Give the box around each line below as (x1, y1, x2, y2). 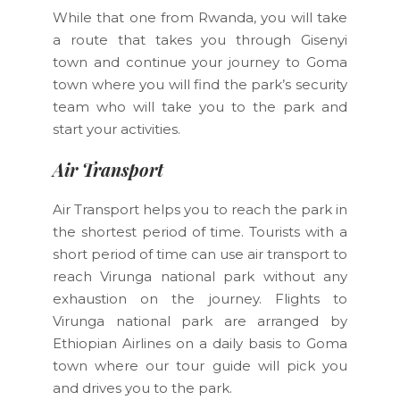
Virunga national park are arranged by (53, 312, 347, 329)
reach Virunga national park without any (53, 267, 347, 285)
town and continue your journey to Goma (53, 53, 347, 71)
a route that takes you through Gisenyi (53, 30, 347, 48)
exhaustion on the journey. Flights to (53, 289, 347, 307)
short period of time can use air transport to (53, 245, 347, 262)
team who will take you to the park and (53, 97, 347, 115)
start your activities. (53, 120, 180, 137)
